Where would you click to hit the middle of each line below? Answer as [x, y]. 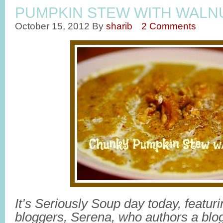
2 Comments [169, 26]
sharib [119, 26]
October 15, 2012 [52, 26]
